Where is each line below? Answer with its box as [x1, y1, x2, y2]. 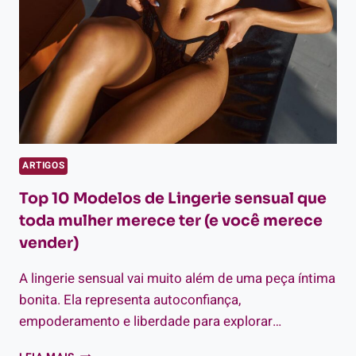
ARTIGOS [22, 158, 65, 172]
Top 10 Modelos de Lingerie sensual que [19, 188, 327, 208]
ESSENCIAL [74, 11, 136, 28]
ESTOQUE [74, 61, 125, 78]
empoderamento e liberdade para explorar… [19, 311, 281, 331]
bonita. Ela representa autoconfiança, [19, 289, 241, 310]
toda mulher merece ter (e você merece [19, 211, 323, 230]
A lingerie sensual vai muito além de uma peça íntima [19, 268, 335, 288]
